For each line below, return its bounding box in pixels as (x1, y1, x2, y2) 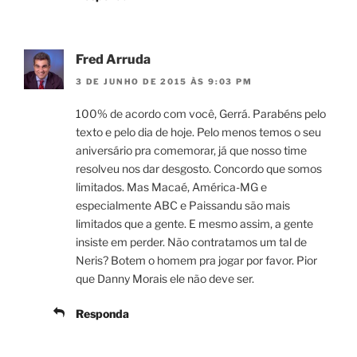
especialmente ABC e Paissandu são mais (76, 198, 290, 213)
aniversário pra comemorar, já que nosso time (76, 143, 307, 158)
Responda (76, 307, 129, 321)
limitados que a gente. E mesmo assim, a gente (76, 217, 313, 231)
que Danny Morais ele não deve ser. (76, 272, 254, 286)
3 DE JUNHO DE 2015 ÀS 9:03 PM (76, 76, 253, 87)
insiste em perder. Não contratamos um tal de (76, 235, 307, 249)
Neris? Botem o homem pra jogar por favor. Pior (76, 253, 317, 268)
